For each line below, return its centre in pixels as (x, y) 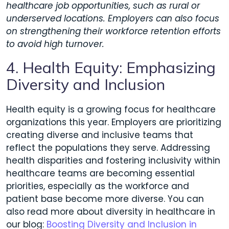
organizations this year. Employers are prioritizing (114, 122)
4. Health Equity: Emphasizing (111, 67)
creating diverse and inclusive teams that (100, 135)
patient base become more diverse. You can (105, 199)
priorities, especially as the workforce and (98, 186)
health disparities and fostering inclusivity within (113, 160)
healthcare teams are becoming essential (100, 173)
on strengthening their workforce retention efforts (113, 31)
